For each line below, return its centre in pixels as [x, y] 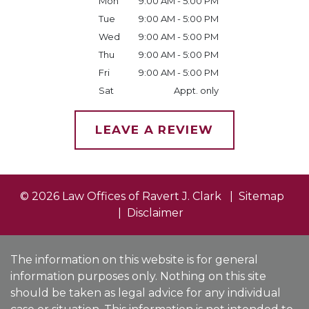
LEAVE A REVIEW [154, 130]
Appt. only [197, 90]
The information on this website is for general [134, 260]
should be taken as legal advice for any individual [146, 293]
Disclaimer [155, 213]
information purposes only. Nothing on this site [138, 276]
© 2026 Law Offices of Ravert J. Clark [120, 196]
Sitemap [261, 196]
